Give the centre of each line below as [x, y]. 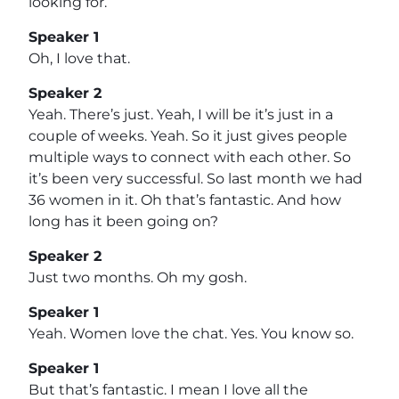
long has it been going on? [123, 221]
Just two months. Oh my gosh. [138, 277]
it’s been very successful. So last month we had [195, 178]
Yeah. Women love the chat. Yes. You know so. [191, 333]
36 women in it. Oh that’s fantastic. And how [185, 199]
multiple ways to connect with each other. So [190, 157]
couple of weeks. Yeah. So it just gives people [188, 135]
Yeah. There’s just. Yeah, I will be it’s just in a [181, 114]
